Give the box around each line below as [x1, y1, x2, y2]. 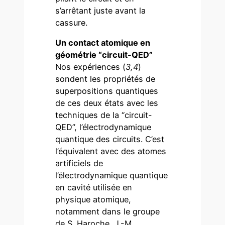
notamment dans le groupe [55, 206, 160, 216]
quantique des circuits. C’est [55, 134, 165, 144]
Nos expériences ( [55, 61, 126, 72]
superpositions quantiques [55, 85, 159, 96]
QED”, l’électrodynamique [55, 122, 152, 132]
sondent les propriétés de [55, 73, 156, 84]
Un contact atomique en [55, 37, 151, 48]
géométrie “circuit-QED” [55, 49, 153, 60]
